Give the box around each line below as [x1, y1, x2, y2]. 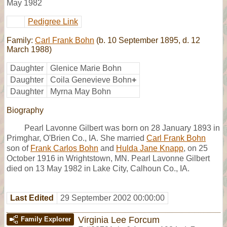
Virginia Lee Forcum [78, 214, 160, 225]
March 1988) [7, 45, 52, 54]
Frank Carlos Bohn [30, 143, 98, 153]
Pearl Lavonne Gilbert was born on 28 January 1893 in [24, 123, 220, 132]
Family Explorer [21, 215, 71, 223]
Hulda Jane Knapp [116, 143, 183, 153]
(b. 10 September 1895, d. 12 [94, 35, 200, 45]
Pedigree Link [28, 17, 78, 26]
